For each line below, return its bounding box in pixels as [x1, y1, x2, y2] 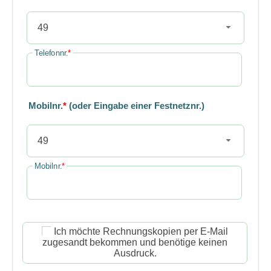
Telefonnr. [34, 48, 68, 57]
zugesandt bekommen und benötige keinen [42, 237, 228, 248]
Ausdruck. [113, 248, 157, 259]
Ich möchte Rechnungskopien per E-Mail [54, 226, 229, 237]
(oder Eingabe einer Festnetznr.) [67, 100, 204, 111]
